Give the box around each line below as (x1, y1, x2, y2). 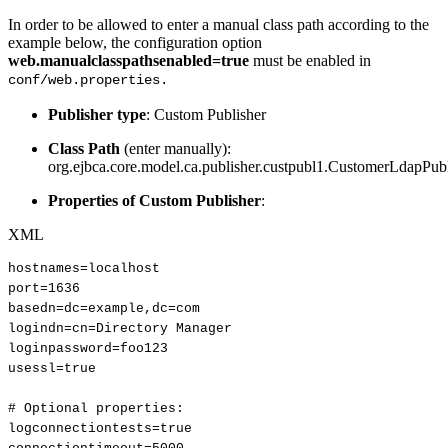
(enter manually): (124, 139, 231, 157)
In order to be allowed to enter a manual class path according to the (8, 15, 429, 33)
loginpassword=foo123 (8, 340, 168, 356)
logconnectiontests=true (8, 420, 192, 436)
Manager (176, 320, 232, 336)
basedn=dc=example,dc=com (8, 300, 200, 316)
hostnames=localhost (8, 260, 160, 276)
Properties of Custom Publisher (48, 191, 261, 209)
